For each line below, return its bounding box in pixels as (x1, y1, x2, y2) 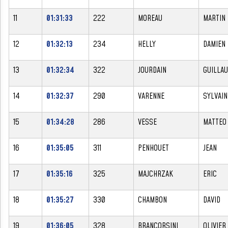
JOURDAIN (138, 64, 166, 76)
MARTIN (203, 12, 225, 24)
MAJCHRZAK (138, 168, 173, 180)
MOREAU (138, 12, 162, 24)
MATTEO (203, 116, 226, 128)
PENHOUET (138, 142, 169, 154)
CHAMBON (138, 194, 167, 206)
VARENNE (138, 90, 164, 102)
